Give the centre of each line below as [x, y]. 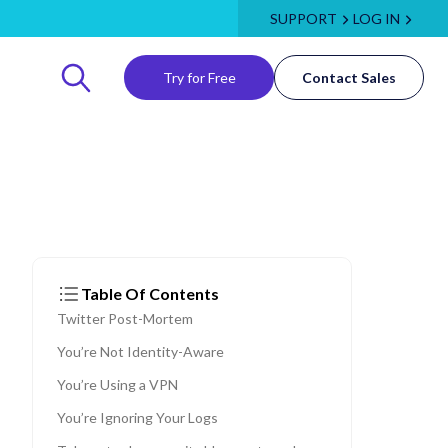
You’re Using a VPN [117, 384]
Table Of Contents [150, 293]
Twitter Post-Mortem [125, 318]
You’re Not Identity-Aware [140, 351]
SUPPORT [303, 18]
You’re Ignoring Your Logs [137, 417]
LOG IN [376, 18]
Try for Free [199, 77]
